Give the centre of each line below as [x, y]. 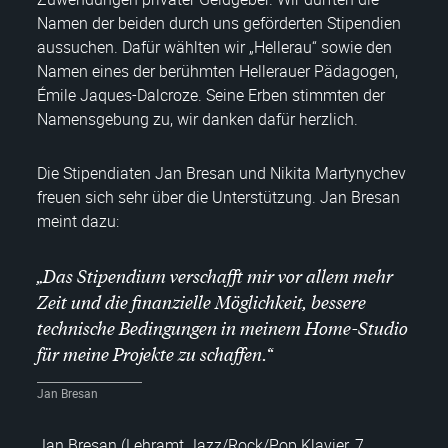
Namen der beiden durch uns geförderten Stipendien [219, 22]
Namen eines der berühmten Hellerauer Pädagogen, [217, 70]
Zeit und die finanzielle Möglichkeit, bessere [201, 301]
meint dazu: [78, 220]
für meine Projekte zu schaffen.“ [154, 353]
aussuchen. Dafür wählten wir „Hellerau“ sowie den [214, 46]
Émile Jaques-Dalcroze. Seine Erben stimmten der [211, 94]
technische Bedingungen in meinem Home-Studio [222, 327]
